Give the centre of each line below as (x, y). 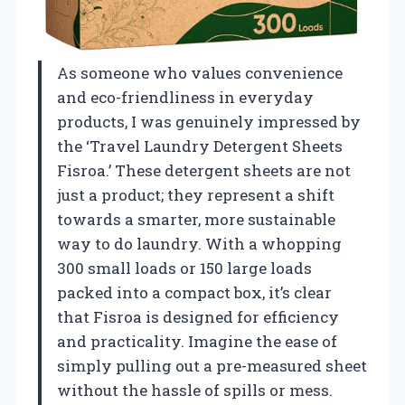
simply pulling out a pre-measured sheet (212, 365)
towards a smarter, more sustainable (196, 219)
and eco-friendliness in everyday (185, 97)
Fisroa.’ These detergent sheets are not (204, 170)
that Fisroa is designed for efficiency (198, 316)
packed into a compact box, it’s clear (194, 292)
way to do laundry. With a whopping (199, 243)
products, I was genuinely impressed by (209, 121)
